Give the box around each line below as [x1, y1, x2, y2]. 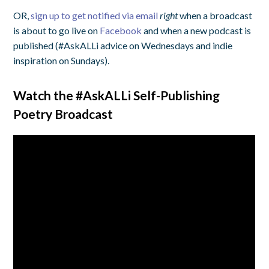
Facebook [100, 24, 142, 36]
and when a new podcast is [142, 24, 252, 36]
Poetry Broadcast [13, 106, 113, 121]
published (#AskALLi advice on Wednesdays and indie [13, 39, 233, 51]
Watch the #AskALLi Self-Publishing [13, 87, 220, 103]
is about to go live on [13, 24, 100, 36]
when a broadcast [178, 9, 253, 21]
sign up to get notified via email [31, 9, 159, 21]
